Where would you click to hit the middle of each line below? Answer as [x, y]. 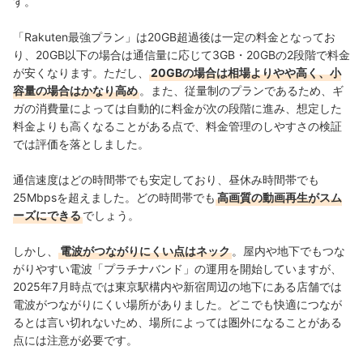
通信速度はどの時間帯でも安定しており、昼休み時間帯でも [166, 179]
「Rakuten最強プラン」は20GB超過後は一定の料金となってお [174, 36]
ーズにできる [47, 215]
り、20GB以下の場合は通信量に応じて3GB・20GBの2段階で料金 [181, 54]
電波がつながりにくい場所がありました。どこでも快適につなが [177, 304]
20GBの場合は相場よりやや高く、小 [246, 72]
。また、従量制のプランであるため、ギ [241, 90]
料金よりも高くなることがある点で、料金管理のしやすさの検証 [177, 126]
